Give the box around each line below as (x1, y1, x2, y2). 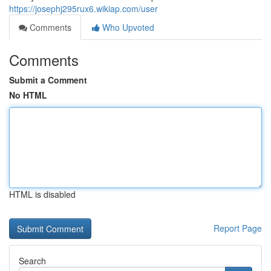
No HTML (9, 89, 47, 101)
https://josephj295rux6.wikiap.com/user (9, 2, 158, 15)
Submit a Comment (9, 74, 87, 86)
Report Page (214, 222, 262, 234)
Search (19, 255, 46, 267)
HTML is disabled (9, 188, 76, 200)
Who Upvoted (100, 21, 154, 33)
